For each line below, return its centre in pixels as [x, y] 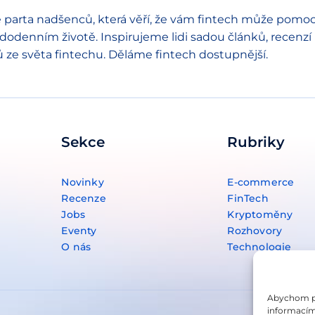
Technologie [259, 246]
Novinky [83, 182]
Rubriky [256, 142]
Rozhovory [255, 230]
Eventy [79, 230]
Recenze [84, 198]
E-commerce [261, 182]
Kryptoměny [260, 214]
